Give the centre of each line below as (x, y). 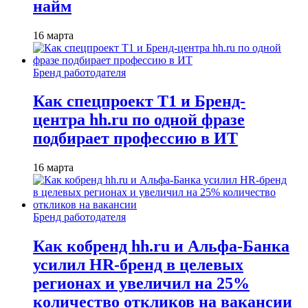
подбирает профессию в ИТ (135, 139)
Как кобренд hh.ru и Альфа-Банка (161, 246)
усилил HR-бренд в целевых (138, 265)
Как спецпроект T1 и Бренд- (139, 101)
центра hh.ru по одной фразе (139, 120)
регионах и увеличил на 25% (141, 284)
